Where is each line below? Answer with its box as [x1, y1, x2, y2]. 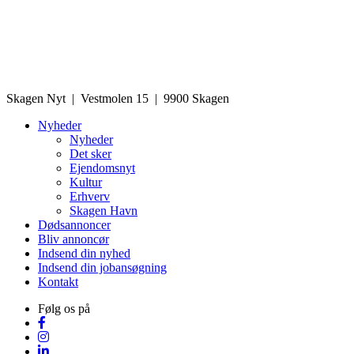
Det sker [70, 147, 111, 161]
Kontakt [38, 275, 78, 289]
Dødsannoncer [38, 218, 111, 232]
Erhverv [70, 190, 110, 204]
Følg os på [38, 302, 90, 316]
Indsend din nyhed [38, 247, 130, 261]
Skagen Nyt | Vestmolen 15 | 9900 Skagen [6, 92, 229, 106]
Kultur [70, 175, 102, 190]
